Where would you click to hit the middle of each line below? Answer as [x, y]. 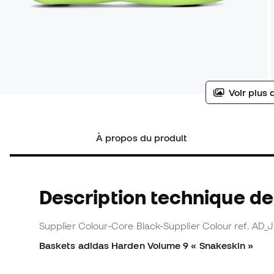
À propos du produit [142, 138]
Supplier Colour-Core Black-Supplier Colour [136, 226]
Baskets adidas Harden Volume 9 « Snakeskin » [146, 246]
